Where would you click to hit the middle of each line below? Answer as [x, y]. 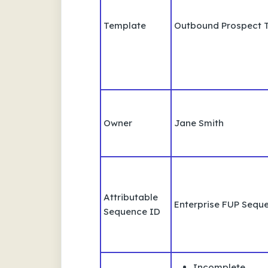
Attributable [131, 197]
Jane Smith [199, 123]
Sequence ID [132, 211]
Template [125, 25]
